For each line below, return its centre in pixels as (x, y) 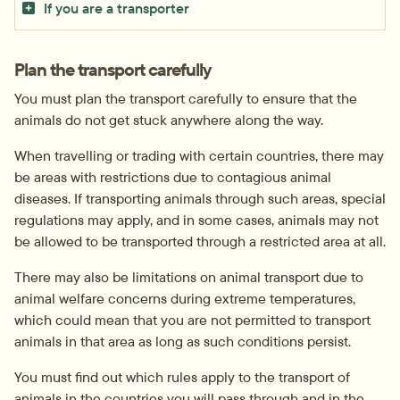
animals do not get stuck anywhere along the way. (169, 119)
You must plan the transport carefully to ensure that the (186, 98)
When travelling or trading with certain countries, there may (199, 155)
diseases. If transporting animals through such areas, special (200, 198)
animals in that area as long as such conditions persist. (183, 341)
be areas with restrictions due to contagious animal (173, 176)
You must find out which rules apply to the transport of (182, 376)
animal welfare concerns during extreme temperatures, (185, 298)
